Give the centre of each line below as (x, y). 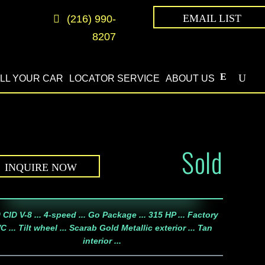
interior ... (102, 241)
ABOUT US (190, 78)
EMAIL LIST (212, 18)
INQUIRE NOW (41, 167)
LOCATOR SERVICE (115, 78)
